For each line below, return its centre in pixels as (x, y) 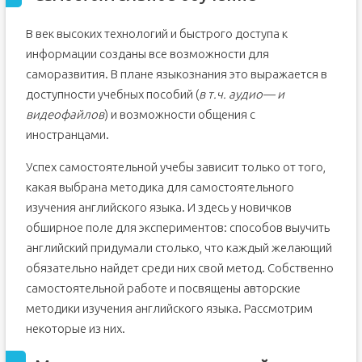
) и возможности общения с (179, 114)
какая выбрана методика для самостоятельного (160, 187)
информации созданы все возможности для (147, 54)
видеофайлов (65, 114)
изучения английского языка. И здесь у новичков (158, 207)
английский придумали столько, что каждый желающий (179, 248)
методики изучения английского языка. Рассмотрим (169, 308)
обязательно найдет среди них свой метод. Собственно (179, 268)
